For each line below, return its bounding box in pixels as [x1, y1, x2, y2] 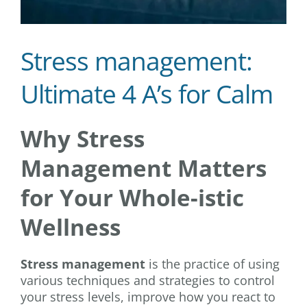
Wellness [21, 211, 121, 243]
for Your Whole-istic [21, 182, 244, 213]
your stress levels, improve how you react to [21, 288, 275, 305]
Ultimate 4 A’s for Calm [21, 77, 273, 111]
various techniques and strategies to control [21, 272, 275, 288]
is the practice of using [145, 256, 280, 272]
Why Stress [21, 123, 145, 154]
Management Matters [21, 152, 267, 184]
